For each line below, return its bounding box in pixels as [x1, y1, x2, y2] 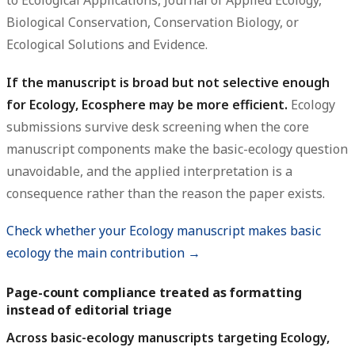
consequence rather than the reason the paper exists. [6, 184, 325, 202]
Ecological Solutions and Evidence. [6, 36, 208, 54]
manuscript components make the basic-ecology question [6, 139, 348, 158]
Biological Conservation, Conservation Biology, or [6, 13, 299, 32]
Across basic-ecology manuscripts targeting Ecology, [6, 328, 330, 346]
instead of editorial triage [6, 300, 172, 319]
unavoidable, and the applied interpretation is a [6, 162, 292, 180]
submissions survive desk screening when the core [6, 117, 309, 136]
